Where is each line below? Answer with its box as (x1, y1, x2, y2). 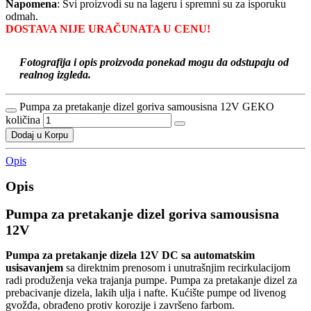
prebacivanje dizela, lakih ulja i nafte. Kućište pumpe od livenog (6, 287, 286, 299)
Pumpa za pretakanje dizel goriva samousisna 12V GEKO (19, 100, 274, 112)
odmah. (6, 10, 38, 22)
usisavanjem (6, 262, 63, 274)
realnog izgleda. (19, 68, 91, 81)
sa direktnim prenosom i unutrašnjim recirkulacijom (63, 262, 290, 274)
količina (6, 113, 40, 126)
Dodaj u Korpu (11, 129, 68, 140)
